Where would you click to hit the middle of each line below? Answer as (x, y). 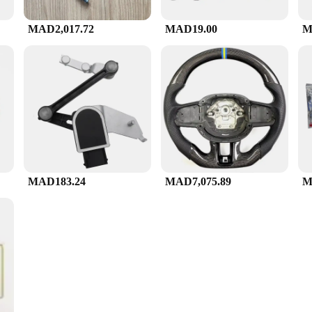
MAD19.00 (191, 29)
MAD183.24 (57, 181)
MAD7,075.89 (198, 181)
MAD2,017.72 (61, 29)
